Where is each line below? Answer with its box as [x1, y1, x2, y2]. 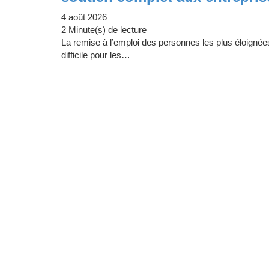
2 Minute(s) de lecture [61, 25, 147, 35]
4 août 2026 [61, 12, 107, 23]
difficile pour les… [61, 50, 130, 61]
